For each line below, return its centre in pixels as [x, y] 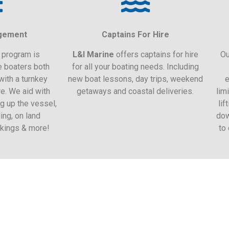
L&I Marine [93, 54]
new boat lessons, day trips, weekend [135, 79]
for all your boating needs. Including [135, 66]
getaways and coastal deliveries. [135, 91]
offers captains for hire [156, 54]
